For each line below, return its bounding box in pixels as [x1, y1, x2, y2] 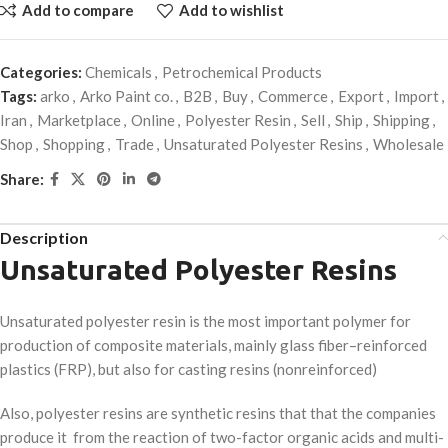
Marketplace [37, 110, 121, 129]
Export [338, 86, 384, 105]
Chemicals [85, 62, 152, 81]
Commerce [258, 86, 328, 105]
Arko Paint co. [80, 86, 173, 105]
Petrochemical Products [162, 62, 322, 81]
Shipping [373, 110, 430, 129]
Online [131, 110, 175, 129]
